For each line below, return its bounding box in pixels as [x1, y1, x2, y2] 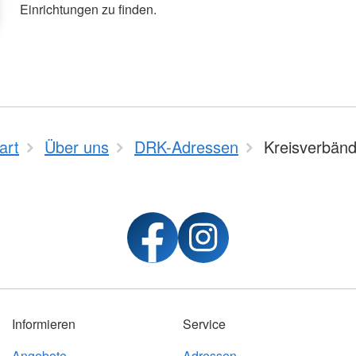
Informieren [11, 315, 75, 334]
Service [182, 315, 226, 334]
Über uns [44, 135, 109, 159]
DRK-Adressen [134, 135, 238, 159]
